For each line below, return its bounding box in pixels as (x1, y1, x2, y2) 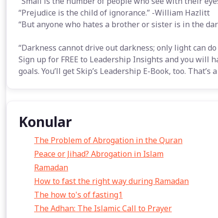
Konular (18, 112, 72, 131)
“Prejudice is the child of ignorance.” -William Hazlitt (18, 7, 210, 18)
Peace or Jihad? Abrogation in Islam (34, 148, 163, 159)
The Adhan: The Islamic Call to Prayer (34, 203, 172, 214)
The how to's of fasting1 (34, 189, 123, 200)
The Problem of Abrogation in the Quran (34, 135, 182, 145)
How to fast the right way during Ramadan (34, 176, 189, 186)
